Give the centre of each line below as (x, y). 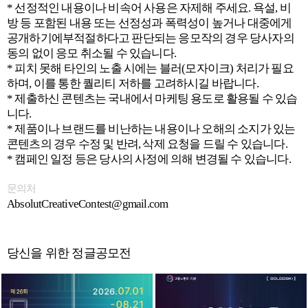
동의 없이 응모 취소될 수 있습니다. (91, 53)
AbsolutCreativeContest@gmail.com (88, 204)
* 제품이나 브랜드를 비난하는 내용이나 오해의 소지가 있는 (151, 129)
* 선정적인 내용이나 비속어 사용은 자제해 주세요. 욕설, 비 (149, 8)
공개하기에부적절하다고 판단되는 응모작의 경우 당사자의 (151, 38)
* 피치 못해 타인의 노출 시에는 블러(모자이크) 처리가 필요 (150, 68)
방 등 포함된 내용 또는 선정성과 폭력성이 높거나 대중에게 (150, 23)
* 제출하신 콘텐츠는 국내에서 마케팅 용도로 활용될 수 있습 (152, 99)
